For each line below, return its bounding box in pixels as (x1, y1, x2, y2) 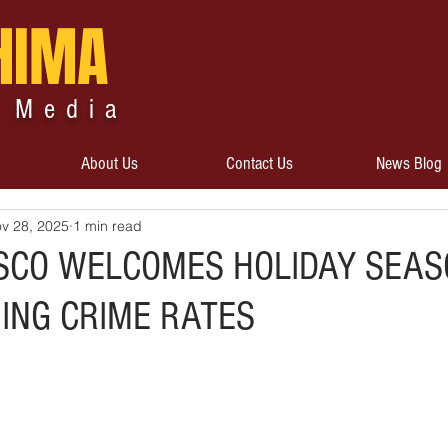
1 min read (73, 216, 142, 235)
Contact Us (225, 153, 293, 174)
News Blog (375, 153, 442, 174)
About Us (80, 153, 138, 174)
